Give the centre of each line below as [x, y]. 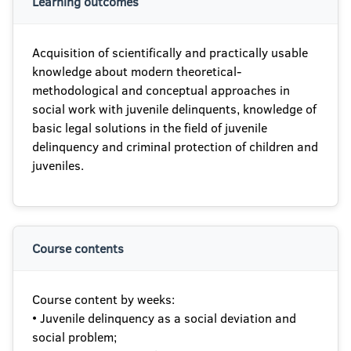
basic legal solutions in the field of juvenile [150, 128]
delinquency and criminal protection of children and [175, 147]
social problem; [74, 337]
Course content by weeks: [103, 299]
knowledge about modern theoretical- [137, 71]
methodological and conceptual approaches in [161, 90]
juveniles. [58, 165]
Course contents [78, 248]
